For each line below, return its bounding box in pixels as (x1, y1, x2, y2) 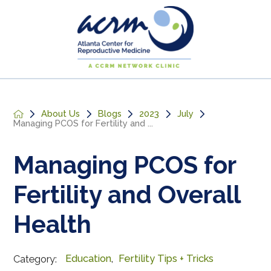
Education (65, 253, 112, 265)
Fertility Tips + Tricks (119, 253, 214, 265)
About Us (41, 108, 80, 119)
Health (13, 210, 92, 239)
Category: (13, 253, 57, 265)
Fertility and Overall (13, 180, 241, 209)
